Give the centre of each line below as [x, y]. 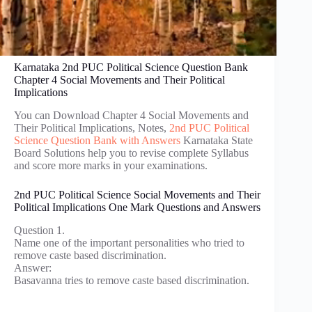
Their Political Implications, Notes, [92, 127]
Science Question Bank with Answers [97, 140]
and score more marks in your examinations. [111, 165]
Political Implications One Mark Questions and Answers [137, 207]
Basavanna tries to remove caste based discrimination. [132, 280]
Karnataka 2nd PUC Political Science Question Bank [131, 67]
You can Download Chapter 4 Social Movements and [131, 115]
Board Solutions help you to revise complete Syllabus [131, 153]
